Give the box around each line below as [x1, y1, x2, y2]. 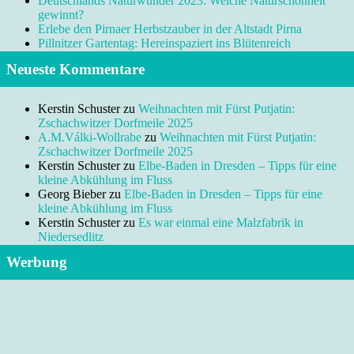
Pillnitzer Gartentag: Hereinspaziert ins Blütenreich [38, 36, 291, 51]
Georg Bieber [38, 186, 106, 201]
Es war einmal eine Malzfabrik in [138, 215, 303, 229]
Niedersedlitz [38, 229, 104, 243]
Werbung [6, 253, 67, 270]
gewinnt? [38, 8, 84, 22]
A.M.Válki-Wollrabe [38, 130, 141, 144]
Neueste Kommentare [6, 60, 145, 77]
